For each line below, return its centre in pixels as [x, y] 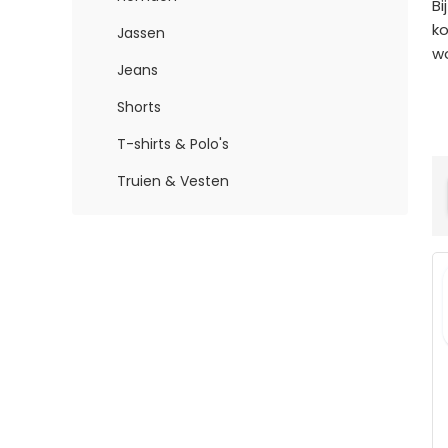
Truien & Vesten [173, 180]
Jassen [141, 32]
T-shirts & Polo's [173, 143]
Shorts [139, 106]
